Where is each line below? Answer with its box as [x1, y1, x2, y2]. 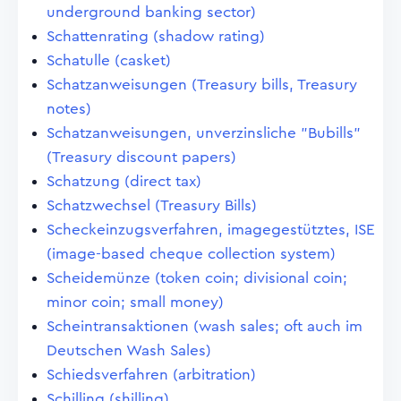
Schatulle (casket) [47, 53, 171, 68]
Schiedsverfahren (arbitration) [47, 367, 256, 382]
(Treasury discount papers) [47, 149, 236, 165]
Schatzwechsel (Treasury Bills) [47, 198, 257, 213]
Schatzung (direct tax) [47, 174, 201, 189]
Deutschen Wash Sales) [47, 343, 211, 358]
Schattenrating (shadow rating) [47, 29, 265, 44]
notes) [47, 101, 91, 116]
